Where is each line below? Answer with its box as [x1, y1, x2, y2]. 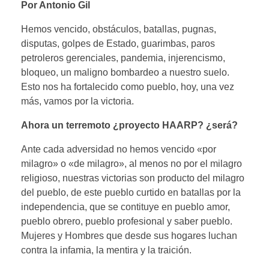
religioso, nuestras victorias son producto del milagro [21, 173, 244, 184]
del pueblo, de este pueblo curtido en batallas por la [21, 187, 241, 198]
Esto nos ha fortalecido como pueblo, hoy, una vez [21, 82, 234, 92]
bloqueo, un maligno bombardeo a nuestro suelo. [21, 67, 229, 78]
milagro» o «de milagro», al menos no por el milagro [21, 159, 242, 169]
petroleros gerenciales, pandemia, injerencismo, [21, 53, 225, 64]
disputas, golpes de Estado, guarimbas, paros [21, 38, 215, 49]
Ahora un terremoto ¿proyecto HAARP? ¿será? [21, 120, 238, 131]
